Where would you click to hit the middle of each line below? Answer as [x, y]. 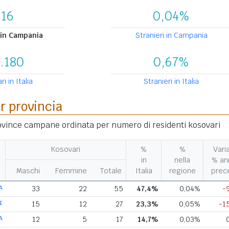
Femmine [71, 171]
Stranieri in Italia [171, 81]
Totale [111, 171]
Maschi [28, 171]
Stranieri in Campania [171, 35]
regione [182, 171]
